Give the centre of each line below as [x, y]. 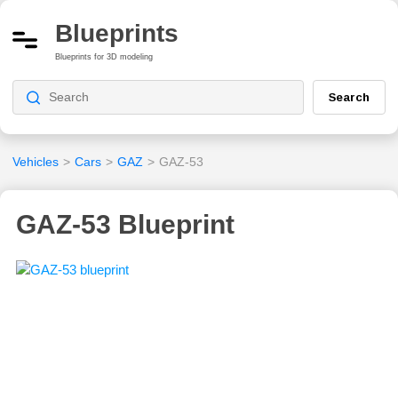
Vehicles [36, 161]
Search [349, 97]
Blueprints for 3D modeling [104, 56]
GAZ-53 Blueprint [125, 224]
